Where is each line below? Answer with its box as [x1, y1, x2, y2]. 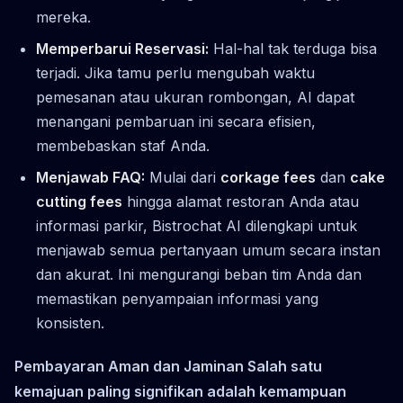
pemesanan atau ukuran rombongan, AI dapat [36, 87, 354, 106]
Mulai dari [145, 167, 220, 186]
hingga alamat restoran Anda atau [122, 192, 359, 210]
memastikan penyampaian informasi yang [36, 289, 318, 308]
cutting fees [36, 192, 122, 210]
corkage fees [220, 167, 316, 186]
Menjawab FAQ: [36, 167, 145, 186]
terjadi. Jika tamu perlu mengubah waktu [36, 63, 315, 82]
